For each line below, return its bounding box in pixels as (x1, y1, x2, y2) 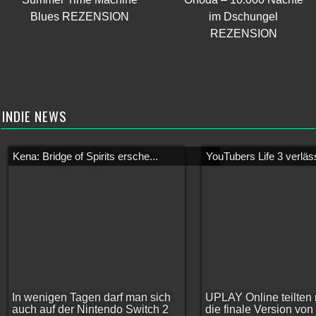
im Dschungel (209, 11, 279, 23)
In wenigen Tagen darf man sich (12, 291, 171, 303)
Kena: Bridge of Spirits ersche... (13, 150, 158, 162)
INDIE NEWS (1, 106, 67, 126)
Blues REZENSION (30, 11, 129, 23)
